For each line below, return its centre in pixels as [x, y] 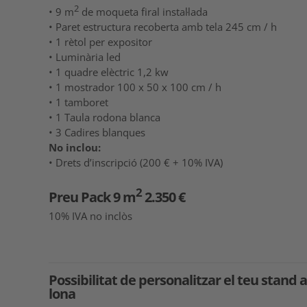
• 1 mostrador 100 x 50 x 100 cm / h [135, 87]
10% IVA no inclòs [90, 216]
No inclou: [75, 147]
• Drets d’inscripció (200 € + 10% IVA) [136, 162]
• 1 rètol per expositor [100, 41]
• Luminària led [85, 57]
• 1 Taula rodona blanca [105, 117]
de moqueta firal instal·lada [143, 11]
